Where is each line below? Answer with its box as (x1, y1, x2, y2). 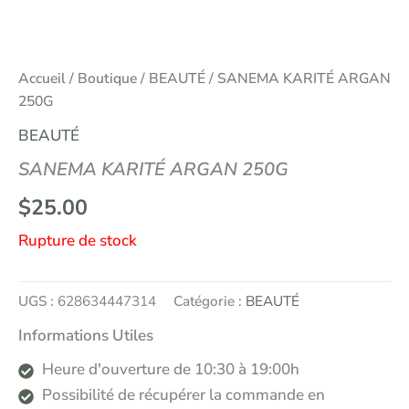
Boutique (78, 68, 137, 89)
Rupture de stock (18, 230, 137, 252)
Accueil (18, 68, 66, 89)
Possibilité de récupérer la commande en (41, 383, 325, 405)
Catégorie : (173, 290, 246, 310)
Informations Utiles (18, 325, 153, 347)
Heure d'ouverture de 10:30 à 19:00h (41, 358, 299, 380)
